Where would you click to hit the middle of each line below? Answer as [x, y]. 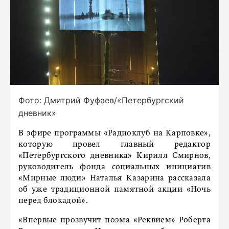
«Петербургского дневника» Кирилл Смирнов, [114, 156]
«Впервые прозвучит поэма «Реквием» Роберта [114, 220]
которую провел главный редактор [114, 145]
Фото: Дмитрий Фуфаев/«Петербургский [101, 100]
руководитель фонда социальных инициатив [114, 167]
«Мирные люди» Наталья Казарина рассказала [114, 178]
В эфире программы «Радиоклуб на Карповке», [114, 133]
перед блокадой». [53, 201]
